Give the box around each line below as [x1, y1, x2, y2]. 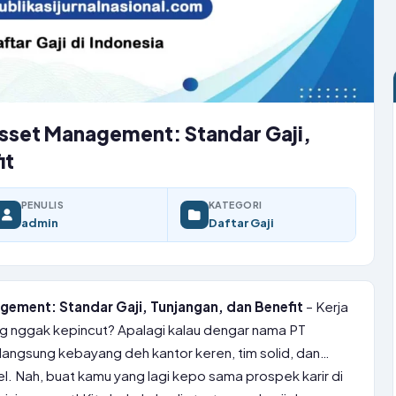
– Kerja [303, 298, 348, 315]
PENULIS [21, 199, 65, 210]
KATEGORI [209, 199, 263, 210]
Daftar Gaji [209, 215, 274, 230]
